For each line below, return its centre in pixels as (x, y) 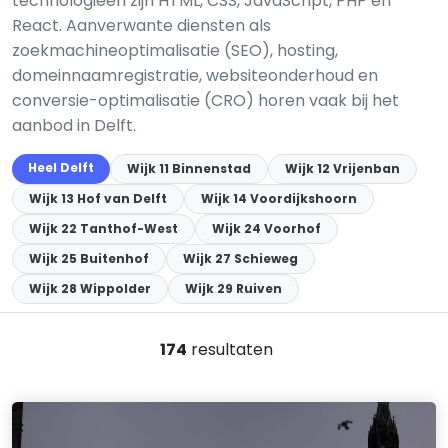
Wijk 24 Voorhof (266, 228)
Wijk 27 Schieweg (240, 258)
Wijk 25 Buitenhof (89, 258)
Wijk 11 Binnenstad (189, 168)
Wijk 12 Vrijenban (342, 168)
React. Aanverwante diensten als (141, 25)
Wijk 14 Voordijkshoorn (279, 198)
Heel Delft (61, 167)
